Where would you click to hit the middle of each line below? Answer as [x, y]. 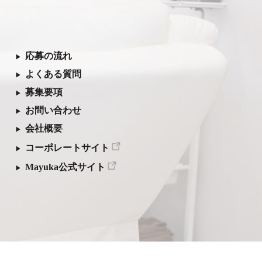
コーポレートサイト [68, 148]
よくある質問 [54, 74]
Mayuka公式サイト [65, 167]
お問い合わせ [54, 111]
